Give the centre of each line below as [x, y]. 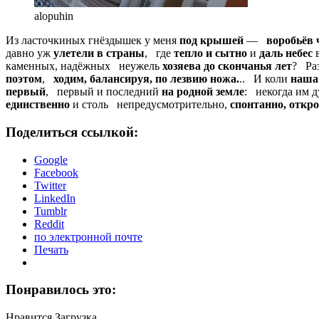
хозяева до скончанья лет [226, 66]
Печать [51, 249]
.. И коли [263, 79]
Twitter [50, 185]
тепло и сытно [210, 53]
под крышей [210, 41]
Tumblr [51, 211]
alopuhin [54, 16]
